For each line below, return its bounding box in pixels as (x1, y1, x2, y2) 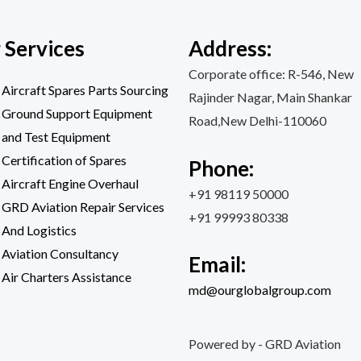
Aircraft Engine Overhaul (2, 176, 139, 191)
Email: (189, 251, 246, 277)
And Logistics (2, 222, 77, 238)
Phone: (189, 156, 254, 181)
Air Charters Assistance (2, 269, 131, 284)
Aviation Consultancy (2, 246, 118, 261)
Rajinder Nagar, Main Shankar (189, 89, 352, 105)
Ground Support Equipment (2, 106, 152, 121)
